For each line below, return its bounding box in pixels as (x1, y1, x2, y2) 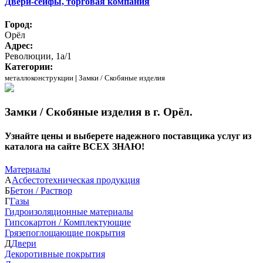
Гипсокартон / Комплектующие (5, 217, 131, 228)
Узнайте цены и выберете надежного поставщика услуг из (5, 131, 251, 141)
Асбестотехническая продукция (12, 175, 140, 186)
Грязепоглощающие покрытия (5, 228, 125, 238)
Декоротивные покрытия (5, 249, 105, 259)
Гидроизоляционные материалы (5, 207, 133, 217)
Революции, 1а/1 (5, 51, 72, 62)
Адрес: (5, 41, 33, 51)
